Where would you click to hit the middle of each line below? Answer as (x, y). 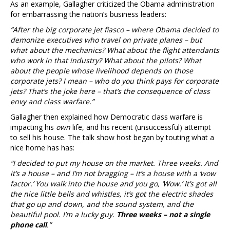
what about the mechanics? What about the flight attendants (115, 50)
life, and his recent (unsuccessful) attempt (141, 127)
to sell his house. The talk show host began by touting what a (112, 137)
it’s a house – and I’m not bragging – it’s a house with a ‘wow (113, 173)
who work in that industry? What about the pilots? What (106, 60)
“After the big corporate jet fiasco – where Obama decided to (114, 29)
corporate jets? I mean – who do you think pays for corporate (114, 81)
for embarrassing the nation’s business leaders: (88, 14)
